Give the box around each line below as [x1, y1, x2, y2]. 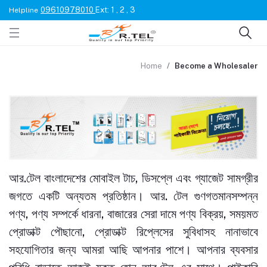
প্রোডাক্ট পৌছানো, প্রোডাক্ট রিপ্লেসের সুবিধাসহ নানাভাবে [9, 224, 258, 239]
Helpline [9, 6, 38, 14]
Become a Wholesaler [175, 61, 258, 70]
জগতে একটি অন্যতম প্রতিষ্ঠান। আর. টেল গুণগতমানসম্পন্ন [9, 188, 258, 203]
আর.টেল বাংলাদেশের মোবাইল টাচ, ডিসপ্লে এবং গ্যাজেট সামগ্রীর [9, 170, 258, 185]
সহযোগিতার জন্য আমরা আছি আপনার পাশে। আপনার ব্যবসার [9, 242, 258, 257]
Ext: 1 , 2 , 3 [95, 5, 135, 14]
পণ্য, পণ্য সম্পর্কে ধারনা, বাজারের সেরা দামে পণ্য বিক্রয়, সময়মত [9, 206, 258, 221]
